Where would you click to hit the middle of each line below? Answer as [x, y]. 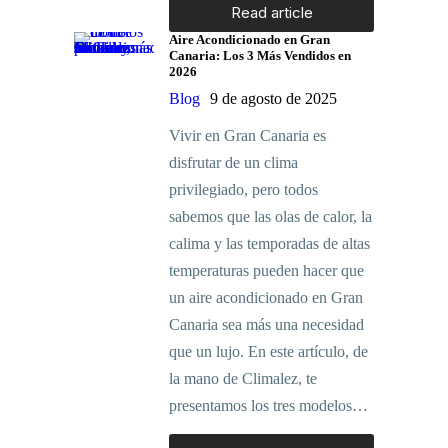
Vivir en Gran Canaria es [247, 136]
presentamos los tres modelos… [268, 406]
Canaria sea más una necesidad [266, 325]
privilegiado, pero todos [243, 190]
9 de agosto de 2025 [273, 99]
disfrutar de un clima [233, 163]
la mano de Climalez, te [243, 379]
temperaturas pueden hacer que [266, 271]
